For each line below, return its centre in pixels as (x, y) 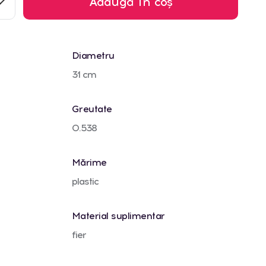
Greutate (92, 109)
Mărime (89, 162)
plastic (85, 181)
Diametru (93, 55)
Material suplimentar (118, 216)
